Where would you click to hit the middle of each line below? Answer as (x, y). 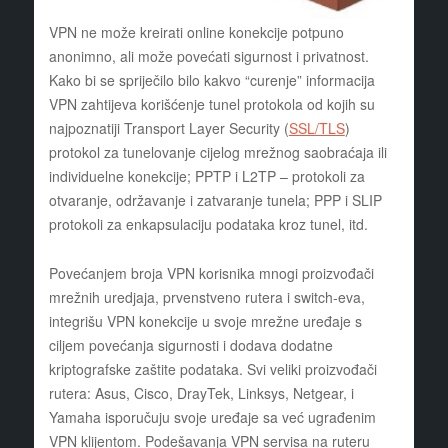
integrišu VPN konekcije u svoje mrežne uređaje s (205, 321)
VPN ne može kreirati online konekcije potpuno (196, 32)
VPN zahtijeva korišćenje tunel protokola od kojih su (211, 104)
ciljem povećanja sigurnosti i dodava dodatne (190, 345)
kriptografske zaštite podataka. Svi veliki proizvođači (212, 369)
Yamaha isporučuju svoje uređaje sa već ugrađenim (212, 417)
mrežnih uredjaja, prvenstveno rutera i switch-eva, (206, 297)
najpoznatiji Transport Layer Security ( (168, 128)
